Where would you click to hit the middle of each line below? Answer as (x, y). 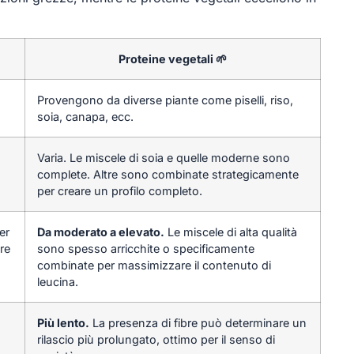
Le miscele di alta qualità (230, 232)
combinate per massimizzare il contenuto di (154, 265)
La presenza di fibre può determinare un (198, 322)
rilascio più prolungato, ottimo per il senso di (156, 339)
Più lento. (63, 322)
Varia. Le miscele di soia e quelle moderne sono (163, 157)
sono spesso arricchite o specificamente (145, 248)
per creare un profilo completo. (119, 190)
